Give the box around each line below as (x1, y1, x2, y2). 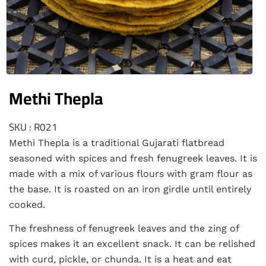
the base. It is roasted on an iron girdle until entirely (9, 183, 251, 195)
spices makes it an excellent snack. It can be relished (9, 238, 255, 250)
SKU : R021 (9, 117, 58, 137)
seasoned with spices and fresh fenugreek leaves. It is (9, 152, 257, 164)
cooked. (9, 198, 45, 210)
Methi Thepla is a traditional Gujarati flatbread (9, 137, 224, 148)
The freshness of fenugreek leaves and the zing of (9, 223, 239, 235)
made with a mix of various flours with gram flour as (9, 167, 252, 179)
